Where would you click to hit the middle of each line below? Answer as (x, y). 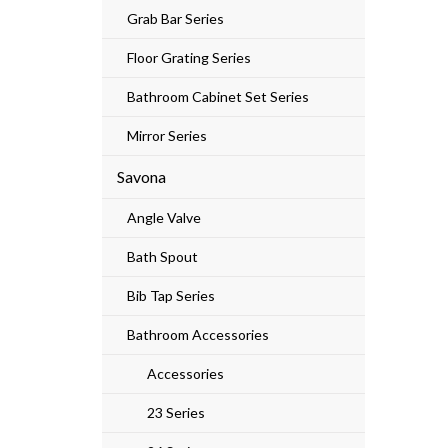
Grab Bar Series (175, 18)
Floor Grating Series (189, 57)
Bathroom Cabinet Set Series (218, 96)
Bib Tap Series (171, 295)
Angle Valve (164, 217)
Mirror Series (167, 135)
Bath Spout (162, 256)
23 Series (176, 412)
